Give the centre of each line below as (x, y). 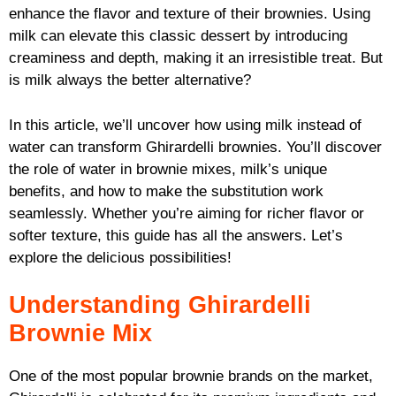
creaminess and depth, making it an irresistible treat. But (196, 58)
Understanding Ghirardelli (160, 305)
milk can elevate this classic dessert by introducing (178, 36)
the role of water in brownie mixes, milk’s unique (168, 169)
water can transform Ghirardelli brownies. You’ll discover (195, 147)
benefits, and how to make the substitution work (166, 191)
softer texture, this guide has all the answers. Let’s (176, 235)
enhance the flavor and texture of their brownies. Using (190, 14)
